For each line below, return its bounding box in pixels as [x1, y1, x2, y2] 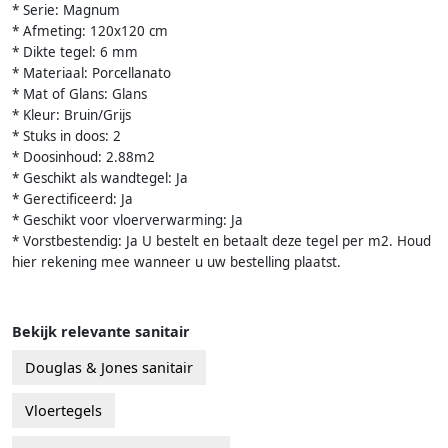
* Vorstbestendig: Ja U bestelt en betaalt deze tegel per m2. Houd [12, 232, 431, 251]
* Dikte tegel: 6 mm [12, 43, 138, 62]
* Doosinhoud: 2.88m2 [12, 148, 155, 167]
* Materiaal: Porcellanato [12, 64, 171, 83]
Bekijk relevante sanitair [12, 322, 190, 342]
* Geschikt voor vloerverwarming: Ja [12, 211, 243, 230]
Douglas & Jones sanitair [25, 358, 193, 378]
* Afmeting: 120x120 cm [12, 22, 168, 41]
